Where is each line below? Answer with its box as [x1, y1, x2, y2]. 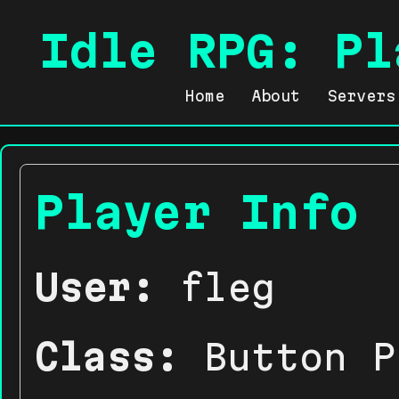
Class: [35, 336, 179, 378]
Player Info [35, 187, 358, 237]
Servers [326, 87, 395, 104]
